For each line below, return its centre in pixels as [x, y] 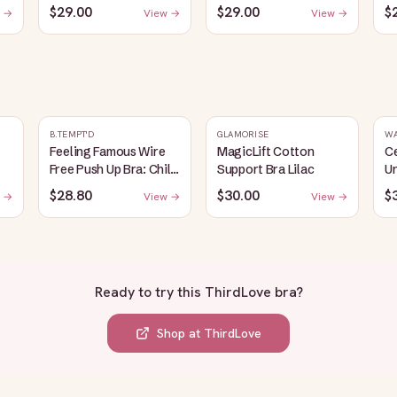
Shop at [180, 333]
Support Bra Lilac [265, 169]
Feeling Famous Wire [107, 152]
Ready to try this [149, 292]
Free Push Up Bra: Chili [112, 169]
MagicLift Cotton [265, 152]
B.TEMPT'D [71, 134]
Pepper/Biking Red [101, 187]
